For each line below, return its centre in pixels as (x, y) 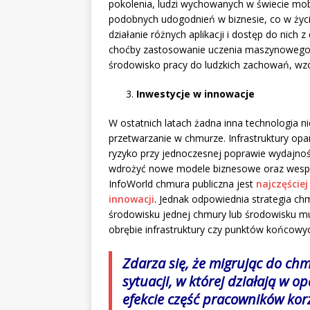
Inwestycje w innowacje (195, 94)
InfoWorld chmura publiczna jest (182, 184)
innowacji (131, 199)
